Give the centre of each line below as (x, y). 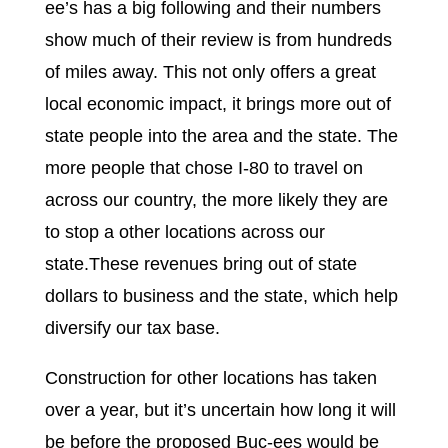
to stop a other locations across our (184, 231)
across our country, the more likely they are (216, 199)
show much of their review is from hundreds (218, 39)
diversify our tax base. (132, 327)
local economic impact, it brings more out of (217, 103)
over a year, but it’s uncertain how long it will (220, 409)
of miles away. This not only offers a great (210, 71)
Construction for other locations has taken (210, 377)
